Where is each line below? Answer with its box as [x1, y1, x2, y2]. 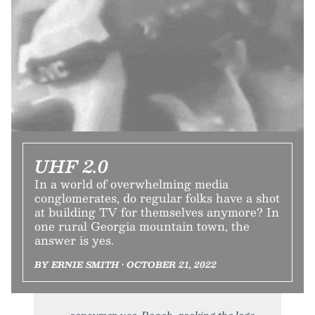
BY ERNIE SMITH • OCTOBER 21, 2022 [34, 257, 217, 271]
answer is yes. [34, 230, 114, 250]
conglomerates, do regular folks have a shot [34, 188, 280, 207]
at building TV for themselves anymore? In [34, 202, 279, 221]
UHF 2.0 [34, 151, 108, 180]
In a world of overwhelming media [34, 174, 229, 193]
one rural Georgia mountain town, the [34, 216, 250, 236]
